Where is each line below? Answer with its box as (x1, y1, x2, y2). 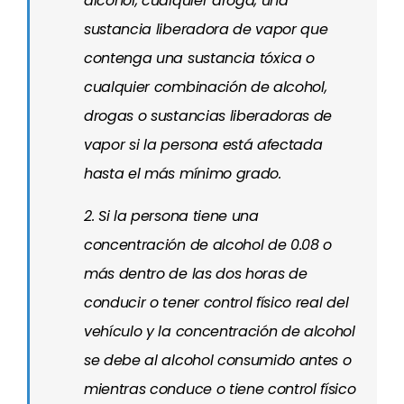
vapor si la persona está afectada (84, 134, 323, 155)
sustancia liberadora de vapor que (84, 19, 328, 40)
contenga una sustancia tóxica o (84, 48, 316, 69)
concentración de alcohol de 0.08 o (84, 234, 333, 255)
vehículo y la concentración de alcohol (84, 321, 355, 342)
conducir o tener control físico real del (84, 292, 349, 313)
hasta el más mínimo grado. (84, 163, 281, 184)
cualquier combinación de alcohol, (84, 77, 327, 97)
